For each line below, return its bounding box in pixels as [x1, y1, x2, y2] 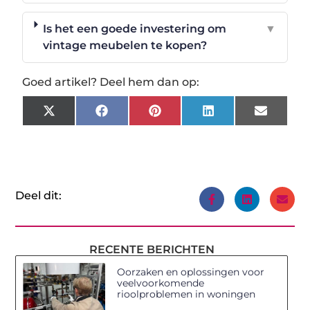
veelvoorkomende [117, 276, 205, 289]
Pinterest [160, 109, 214, 122]
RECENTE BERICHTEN [89, 242, 215, 256]
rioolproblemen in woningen [117, 287, 256, 300]
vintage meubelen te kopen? [43, 38, 208, 52]
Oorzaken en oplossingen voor [117, 265, 265, 278]
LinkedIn [213, 109, 264, 122]
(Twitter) [54, 120, 104, 134]
